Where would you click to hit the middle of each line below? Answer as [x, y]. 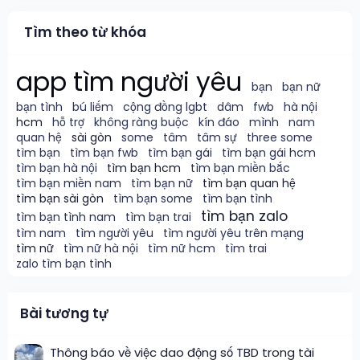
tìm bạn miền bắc [240, 168]
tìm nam [41, 233]
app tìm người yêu [129, 82]
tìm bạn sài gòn [60, 199]
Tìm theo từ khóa [85, 33]
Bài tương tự [64, 314]
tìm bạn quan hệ [249, 184]
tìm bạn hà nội [57, 168]
